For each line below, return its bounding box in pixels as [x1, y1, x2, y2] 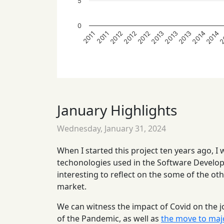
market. [57, 181, 86, 192]
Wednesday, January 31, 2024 [57, 123, 166, 134]
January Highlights [57, 100, 177, 119]
